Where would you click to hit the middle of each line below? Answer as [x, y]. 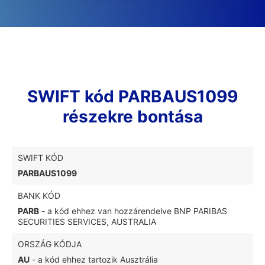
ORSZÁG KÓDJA [50, 244]
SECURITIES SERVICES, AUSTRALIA [87, 222]
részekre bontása [132, 117]
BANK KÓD [39, 195]
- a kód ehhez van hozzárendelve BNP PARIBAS [133, 211]
